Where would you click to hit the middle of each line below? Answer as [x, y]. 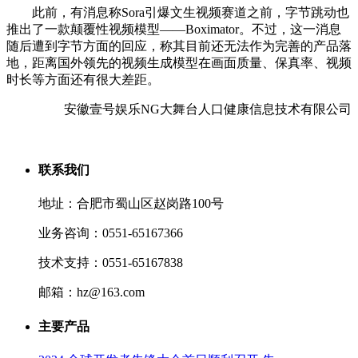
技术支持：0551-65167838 [111, 263]
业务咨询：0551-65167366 [111, 233]
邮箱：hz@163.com [91, 292]
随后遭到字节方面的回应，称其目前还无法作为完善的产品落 [179, 46]
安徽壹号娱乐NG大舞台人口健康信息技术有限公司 [208, 109]
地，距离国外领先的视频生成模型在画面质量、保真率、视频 [179, 62]
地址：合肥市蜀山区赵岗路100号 [131, 204]
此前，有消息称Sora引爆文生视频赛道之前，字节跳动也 [178, 12]
